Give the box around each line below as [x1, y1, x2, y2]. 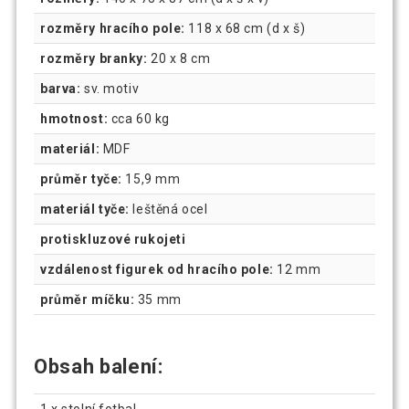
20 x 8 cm [151, 50, 211, 66]
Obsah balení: [34, 354, 163, 378]
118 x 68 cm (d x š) [188, 20, 306, 36]
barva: [40, 80, 81, 96]
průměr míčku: [40, 291, 135, 307]
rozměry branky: [40, 50, 152, 66]
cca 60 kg [108, 110, 170, 126]
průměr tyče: [40, 171, 122, 186]
